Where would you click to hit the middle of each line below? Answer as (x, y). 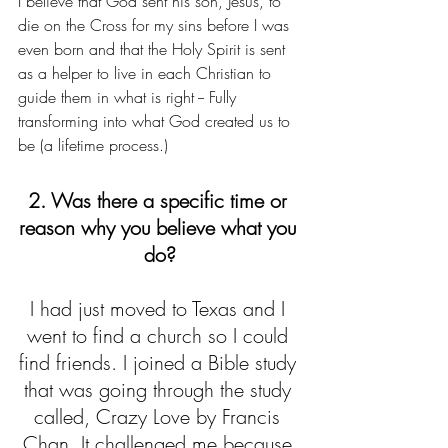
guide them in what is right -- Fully (129, 97)
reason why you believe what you (160, 227)
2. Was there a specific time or (160, 200)
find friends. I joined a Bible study (160, 362)
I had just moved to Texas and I (160, 308)
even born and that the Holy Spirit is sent (154, 49)
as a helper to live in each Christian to (147, 73)
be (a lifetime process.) (93, 145)
